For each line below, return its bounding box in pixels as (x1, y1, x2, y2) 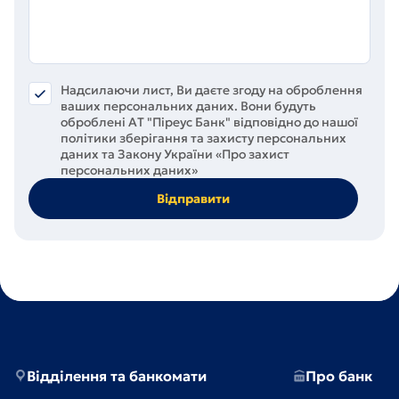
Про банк (305, 367, 372, 385)
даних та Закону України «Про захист (61, 146, 289, 162)
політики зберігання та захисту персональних (61, 130, 346, 146)
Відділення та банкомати (27, 367, 207, 385)
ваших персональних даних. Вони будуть (61, 98, 316, 114)
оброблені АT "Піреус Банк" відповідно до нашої (61, 114, 358, 130)
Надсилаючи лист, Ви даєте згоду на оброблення (61, 82, 362, 98)
